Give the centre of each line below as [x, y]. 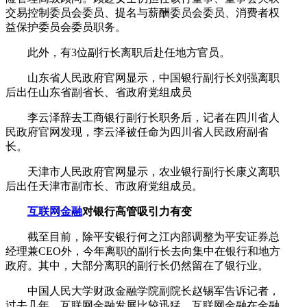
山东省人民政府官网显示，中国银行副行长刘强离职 [143, 77]
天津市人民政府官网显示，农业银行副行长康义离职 [143, 171]
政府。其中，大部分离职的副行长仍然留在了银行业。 [137, 265]
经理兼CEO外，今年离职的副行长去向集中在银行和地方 [143, 251]
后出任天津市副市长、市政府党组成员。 [104, 186]
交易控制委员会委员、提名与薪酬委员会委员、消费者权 [143, 12]
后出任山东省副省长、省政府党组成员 [99, 92]
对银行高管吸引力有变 [137, 211]
